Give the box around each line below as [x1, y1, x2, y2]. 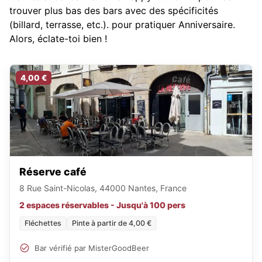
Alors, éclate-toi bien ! [9, 33, 107, 45]
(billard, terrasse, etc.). [9, 19, 109, 31]
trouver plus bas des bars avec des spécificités [9, 5, 218, 17]
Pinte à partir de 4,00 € [72, 219, 151, 228]
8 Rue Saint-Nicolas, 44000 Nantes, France [19, 183, 187, 194]
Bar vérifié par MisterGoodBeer [35, 243, 149, 253]
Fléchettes [25, 219, 61, 228]
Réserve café [19, 166, 87, 178]
